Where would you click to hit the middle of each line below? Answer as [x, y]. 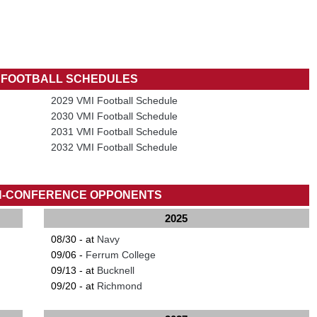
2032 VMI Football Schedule [114, 147]
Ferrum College [120, 254]
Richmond [119, 286]
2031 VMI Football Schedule [114, 131]
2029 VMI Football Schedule [114, 100]
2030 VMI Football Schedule [114, 116]
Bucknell [115, 270]
